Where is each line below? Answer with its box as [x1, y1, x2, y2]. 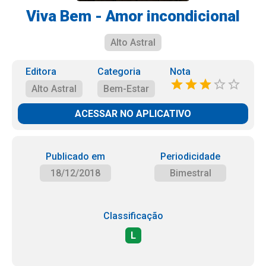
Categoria [97, 66, 141, 77]
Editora [25, 66, 56, 77]
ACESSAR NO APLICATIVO [75, 108, 191, 119]
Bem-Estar [103, 83, 149, 94]
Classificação [103, 210, 163, 221]
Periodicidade [160, 151, 221, 162]
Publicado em [45, 151, 105, 162]
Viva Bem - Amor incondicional [26, 7, 240, 25]
